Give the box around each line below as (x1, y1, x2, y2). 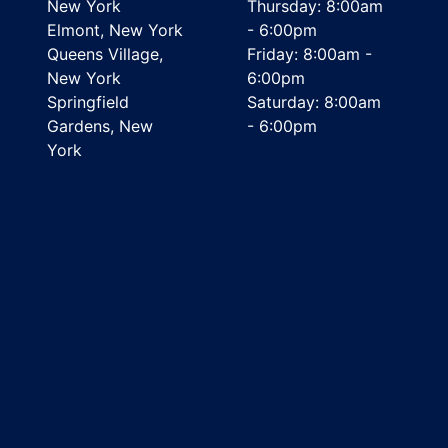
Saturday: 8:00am (247, 92, 382, 112)
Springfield (46, 92, 129, 112)
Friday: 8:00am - (247, 44, 373, 64)
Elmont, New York (46, 20, 183, 40)
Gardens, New (46, 116, 153, 136)
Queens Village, (46, 44, 163, 64)
